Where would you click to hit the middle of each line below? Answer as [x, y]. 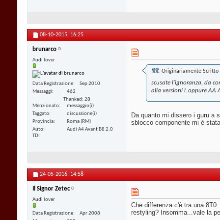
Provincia [43, 121]
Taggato [41, 113]
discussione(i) [82, 113]
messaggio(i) [80, 106]
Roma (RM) [79, 121]
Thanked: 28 [77, 99]
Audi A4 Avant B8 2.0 [90, 129]
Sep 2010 [90, 83]
